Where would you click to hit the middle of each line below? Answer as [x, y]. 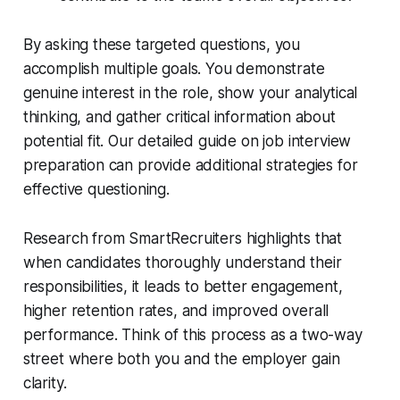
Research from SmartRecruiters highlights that [183, 239]
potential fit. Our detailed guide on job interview [187, 142]
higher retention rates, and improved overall [176, 311]
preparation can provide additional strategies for [190, 166]
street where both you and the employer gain [181, 359]
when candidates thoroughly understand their [182, 263]
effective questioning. [96, 190]
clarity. [45, 383]
